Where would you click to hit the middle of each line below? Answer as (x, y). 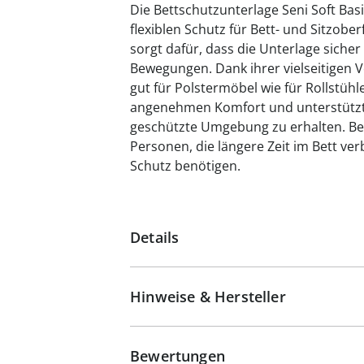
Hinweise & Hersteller (208, 297)
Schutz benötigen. (185, 166)
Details (155, 237)
